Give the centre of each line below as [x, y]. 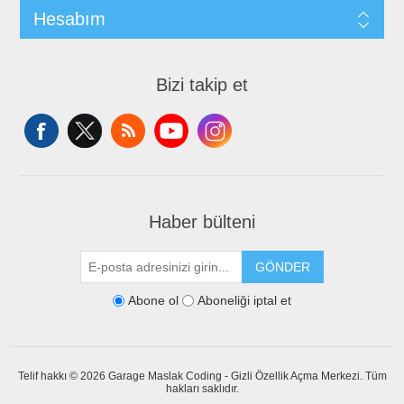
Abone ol [153, 301]
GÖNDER [283, 267]
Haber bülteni [202, 222]
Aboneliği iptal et [244, 301]
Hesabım [69, 19]
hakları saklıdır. [202, 389]
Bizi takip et [202, 85]
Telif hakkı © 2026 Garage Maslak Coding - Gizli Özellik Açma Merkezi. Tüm [202, 376]
